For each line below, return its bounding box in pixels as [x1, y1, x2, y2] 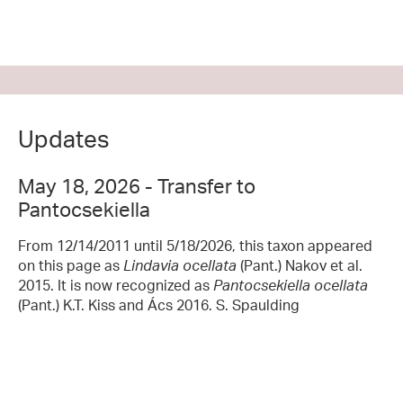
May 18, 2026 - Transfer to [18, 173, 255, 198]
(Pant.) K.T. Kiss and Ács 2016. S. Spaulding [18, 295, 300, 314]
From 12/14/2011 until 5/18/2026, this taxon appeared [18, 236, 372, 255]
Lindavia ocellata [123, 255, 237, 274]
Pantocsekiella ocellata [213, 275, 368, 294]
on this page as [18, 255, 123, 274]
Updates [18, 123, 110, 153]
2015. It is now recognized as [18, 275, 213, 294]
